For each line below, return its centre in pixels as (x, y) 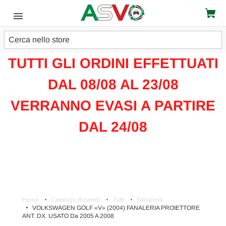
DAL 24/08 (113, 127)
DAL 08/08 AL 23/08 (113, 84)
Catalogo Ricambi (76, 200)
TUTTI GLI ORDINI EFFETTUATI (113, 63)
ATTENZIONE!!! (113, 42)
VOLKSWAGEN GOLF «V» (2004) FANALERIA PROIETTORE (116, 208)
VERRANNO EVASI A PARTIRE (113, 106)
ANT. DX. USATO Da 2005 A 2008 (68, 216)
